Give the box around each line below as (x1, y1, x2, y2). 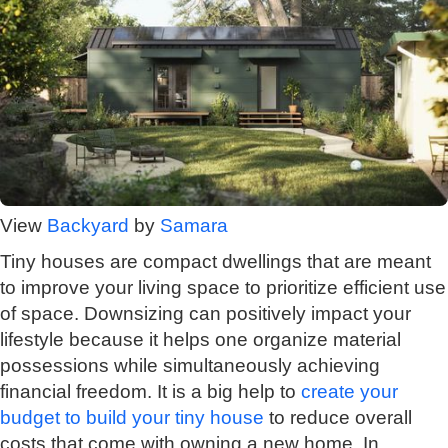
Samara (160, 215, 228, 237)
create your (296, 381, 398, 403)
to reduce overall (264, 407, 412, 429)
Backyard (47, 215, 129, 237)
